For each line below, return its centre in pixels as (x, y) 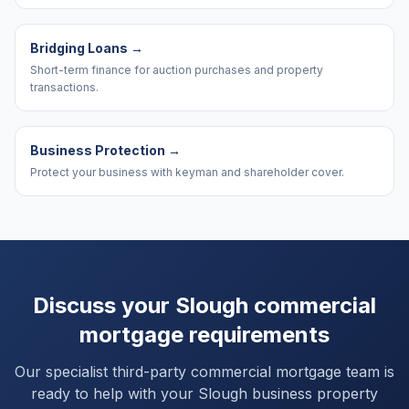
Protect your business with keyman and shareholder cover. (187, 172)
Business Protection (98, 150)
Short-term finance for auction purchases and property (177, 70)
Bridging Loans (79, 48)
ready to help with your (115, 393)
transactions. (64, 87)
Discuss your (104, 305)
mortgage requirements (204, 335)
